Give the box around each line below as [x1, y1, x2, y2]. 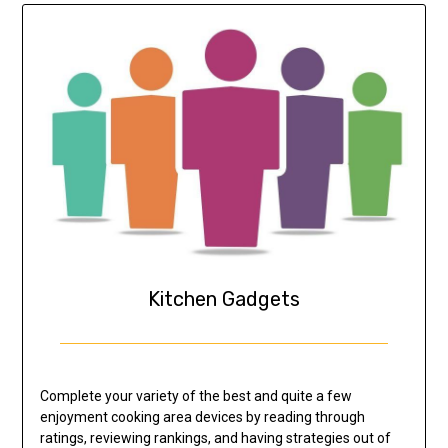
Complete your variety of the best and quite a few [39, 388, 352, 405]
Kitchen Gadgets [148, 287, 300, 312]
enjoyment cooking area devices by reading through [39, 409, 365, 426]
